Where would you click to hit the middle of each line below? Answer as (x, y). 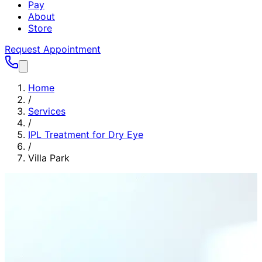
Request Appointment (53, 49)
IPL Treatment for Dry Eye (86, 135)
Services (47, 111)
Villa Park (49, 158)
